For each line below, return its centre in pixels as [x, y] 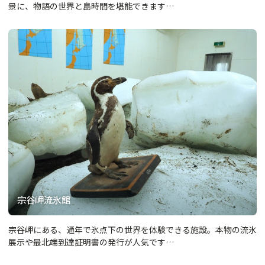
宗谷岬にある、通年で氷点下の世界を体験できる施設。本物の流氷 [132, 230]
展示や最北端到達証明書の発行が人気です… [91, 242]
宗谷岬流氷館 [44, 199]
